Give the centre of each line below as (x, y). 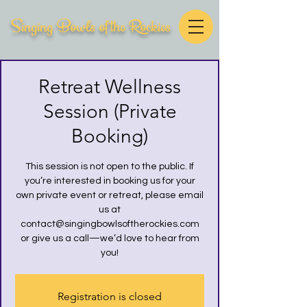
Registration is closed (110, 296)
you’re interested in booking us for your (110, 181)
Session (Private (110, 111)
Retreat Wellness (110, 87)
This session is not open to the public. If (110, 167)
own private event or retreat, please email (110, 195)
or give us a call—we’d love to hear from (110, 238)
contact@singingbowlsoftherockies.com (110, 224)
